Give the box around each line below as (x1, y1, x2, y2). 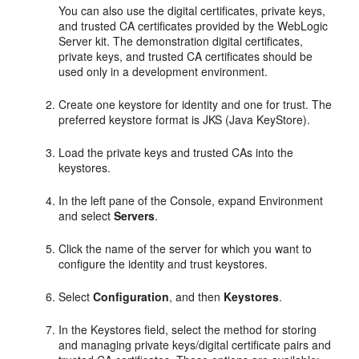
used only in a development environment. (58, 63, 268, 80)
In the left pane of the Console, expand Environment (58, 192, 324, 209)
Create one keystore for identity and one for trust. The (58, 96, 333, 113)
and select (58, 208, 115, 224)
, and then (169, 288, 224, 305)
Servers (114, 208, 155, 224)
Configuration (93, 288, 170, 305)
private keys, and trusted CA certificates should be (58, 48, 313, 65)
